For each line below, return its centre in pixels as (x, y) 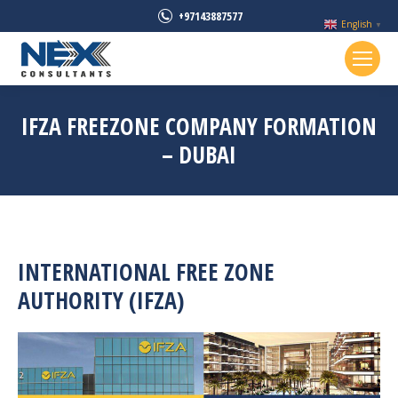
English (357, 24)
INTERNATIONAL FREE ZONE (146, 272)
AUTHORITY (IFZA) (101, 300)
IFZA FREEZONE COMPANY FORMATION (199, 126)
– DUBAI (199, 155)
